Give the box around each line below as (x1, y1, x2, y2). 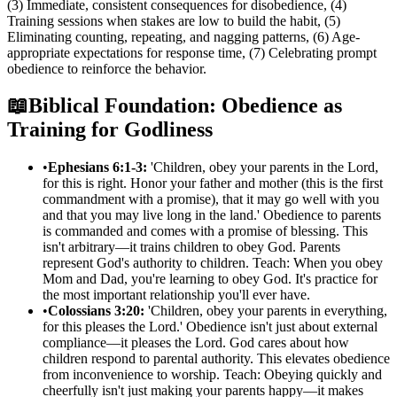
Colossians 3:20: (48, 303, 144, 319)
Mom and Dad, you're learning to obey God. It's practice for (43, 271, 378, 287)
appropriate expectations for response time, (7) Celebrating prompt (7, 44, 377, 60)
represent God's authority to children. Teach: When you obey (43, 255, 383, 271)
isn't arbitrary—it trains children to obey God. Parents (43, 239, 340, 255)
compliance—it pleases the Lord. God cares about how (43, 335, 349, 351)
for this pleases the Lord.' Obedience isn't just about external (43, 319, 378, 335)
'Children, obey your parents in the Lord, (147, 160, 378, 175)
